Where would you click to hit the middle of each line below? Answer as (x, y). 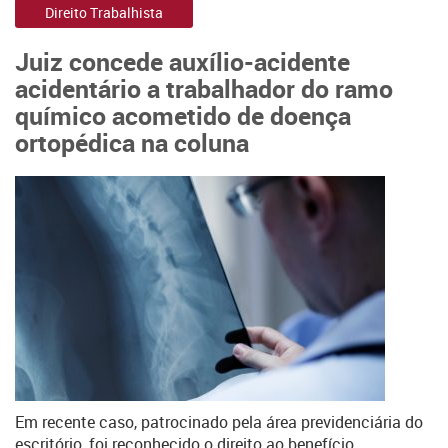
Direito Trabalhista (104, 12)
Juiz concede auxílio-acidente (182, 61)
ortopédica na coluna (132, 142)
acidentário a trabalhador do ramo (204, 88)
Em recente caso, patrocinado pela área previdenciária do (219, 422)
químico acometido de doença (183, 115)
